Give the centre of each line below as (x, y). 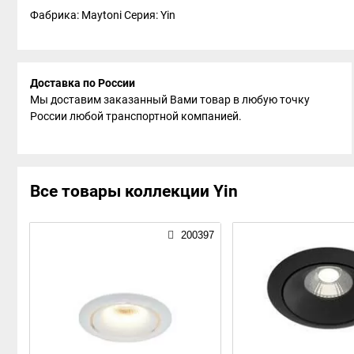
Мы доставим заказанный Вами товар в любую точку (170, 99)
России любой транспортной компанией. (136, 116)
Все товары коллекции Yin (134, 191)
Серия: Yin (151, 15)
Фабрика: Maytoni (77, 15)
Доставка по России (83, 83)
